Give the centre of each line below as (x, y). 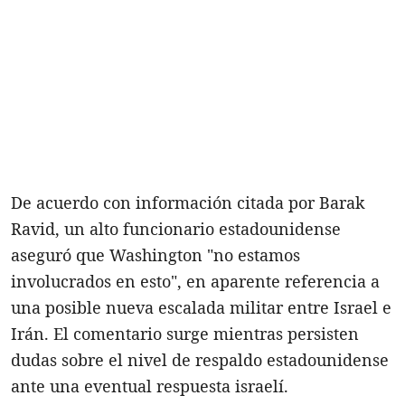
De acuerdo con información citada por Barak (188, 202)
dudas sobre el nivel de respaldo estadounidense (200, 359)
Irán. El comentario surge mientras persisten (185, 333)
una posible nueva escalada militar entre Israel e (201, 307)
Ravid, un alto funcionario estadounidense (176, 228)
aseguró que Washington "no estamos (155, 254)
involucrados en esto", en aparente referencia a (195, 281)
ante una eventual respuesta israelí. (150, 386)
